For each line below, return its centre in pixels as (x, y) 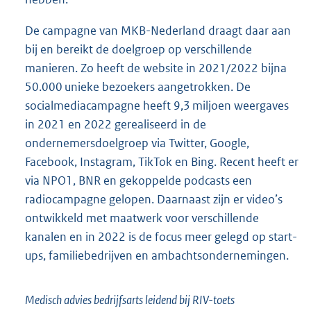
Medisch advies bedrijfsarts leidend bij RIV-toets (130, 300)
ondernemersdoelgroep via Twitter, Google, (137, 143)
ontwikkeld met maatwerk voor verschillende (142, 218)
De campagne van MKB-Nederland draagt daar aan (158, 31)
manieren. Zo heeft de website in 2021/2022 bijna (156, 68)
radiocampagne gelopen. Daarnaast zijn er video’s (154, 200)
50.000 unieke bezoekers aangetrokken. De (138, 87)
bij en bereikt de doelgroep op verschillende (138, 50)
